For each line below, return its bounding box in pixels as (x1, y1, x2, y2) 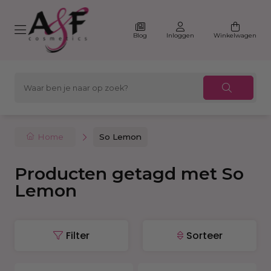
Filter (66, 229, 90, 243)
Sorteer (186, 229, 223, 243)
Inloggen (166, 31, 194, 39)
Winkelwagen (214, 31, 256, 39)
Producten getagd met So (15, 163, 244, 184)
